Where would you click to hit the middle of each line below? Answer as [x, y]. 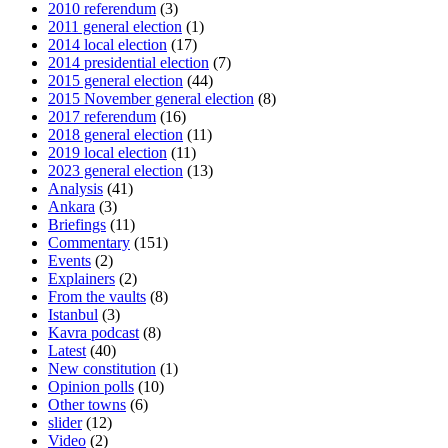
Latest [67, 350]
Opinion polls [91, 386]
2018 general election [115, 134]
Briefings [77, 224]
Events [69, 260]
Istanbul [73, 314]
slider [65, 422]
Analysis [75, 188]
